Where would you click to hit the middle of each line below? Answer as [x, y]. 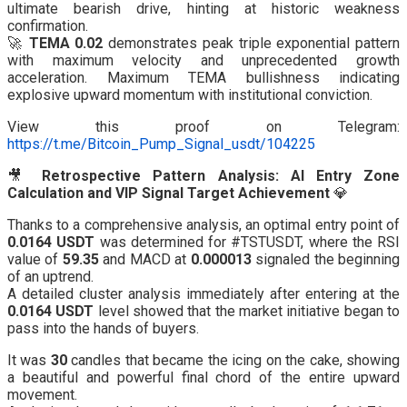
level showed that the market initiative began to [247, 312]
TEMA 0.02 [66, 44]
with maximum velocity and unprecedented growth [203, 61]
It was [29, 361]
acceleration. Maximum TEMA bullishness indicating [203, 78]
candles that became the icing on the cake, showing [233, 361]
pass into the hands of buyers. [103, 329]
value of [35, 260]
